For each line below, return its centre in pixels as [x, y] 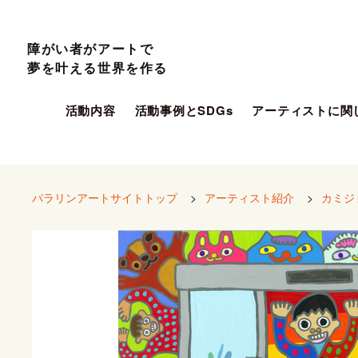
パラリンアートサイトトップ [105, 197]
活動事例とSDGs [184, 110]
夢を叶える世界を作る [98, 68]
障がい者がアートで [91, 48]
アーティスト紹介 [249, 197]
